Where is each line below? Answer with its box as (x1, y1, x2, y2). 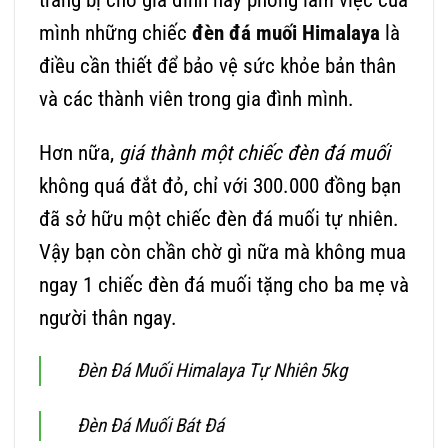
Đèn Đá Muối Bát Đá (77, 413, 224, 437)
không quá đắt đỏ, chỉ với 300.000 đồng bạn (39, 174, 401, 199)
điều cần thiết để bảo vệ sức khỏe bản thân (39, 54, 396, 79)
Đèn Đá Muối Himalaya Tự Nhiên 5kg (77, 358, 347, 382)
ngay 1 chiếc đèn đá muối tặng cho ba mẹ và (39, 273, 409, 298)
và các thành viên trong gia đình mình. (39, 87, 354, 112)
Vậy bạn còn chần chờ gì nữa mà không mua (39, 240, 406, 265)
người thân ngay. (39, 306, 182, 331)
